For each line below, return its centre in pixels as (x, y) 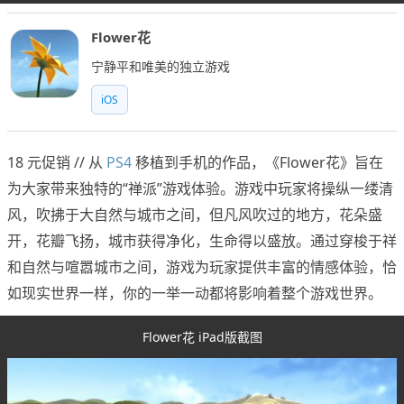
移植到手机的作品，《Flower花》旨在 (257, 163)
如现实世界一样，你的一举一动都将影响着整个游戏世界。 (195, 294)
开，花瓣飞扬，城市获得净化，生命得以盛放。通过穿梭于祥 (202, 241)
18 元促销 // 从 (57, 163)
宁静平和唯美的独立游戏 (161, 67)
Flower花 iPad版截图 (202, 337)
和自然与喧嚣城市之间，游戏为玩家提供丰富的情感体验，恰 (202, 267)
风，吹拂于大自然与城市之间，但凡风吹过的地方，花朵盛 (195, 215)
